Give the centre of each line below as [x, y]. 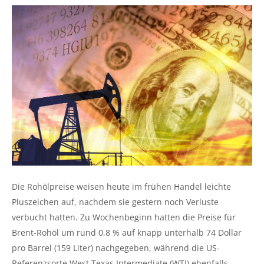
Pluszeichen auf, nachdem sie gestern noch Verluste [115, 202]
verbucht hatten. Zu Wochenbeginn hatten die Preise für [124, 217]
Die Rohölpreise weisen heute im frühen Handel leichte [121, 186]
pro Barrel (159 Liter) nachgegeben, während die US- [116, 247]
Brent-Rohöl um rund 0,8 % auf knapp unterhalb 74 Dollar [127, 232]
